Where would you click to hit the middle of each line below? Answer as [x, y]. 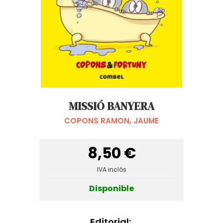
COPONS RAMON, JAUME [111, 121]
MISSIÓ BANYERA [111, 106]
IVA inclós [111, 169]
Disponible [111, 188]
